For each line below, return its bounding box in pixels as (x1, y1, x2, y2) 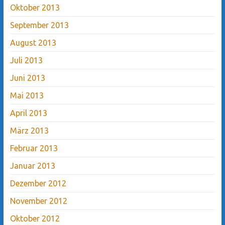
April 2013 (10, 108, 47, 118)
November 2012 (10, 196, 67, 205)
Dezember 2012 (10, 178, 66, 188)
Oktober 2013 (10, 3, 60, 12)
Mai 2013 (10, 90, 44, 100)
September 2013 (10, 20, 69, 30)
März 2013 (10, 126, 49, 135)
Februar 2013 (10, 143, 58, 153)
